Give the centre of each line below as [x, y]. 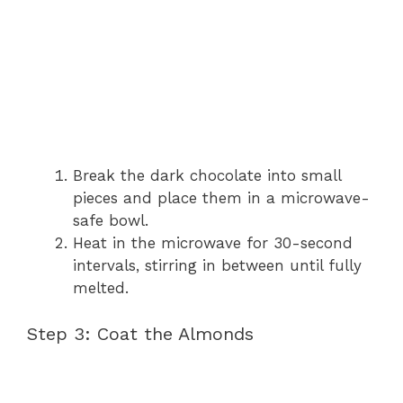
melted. [101, 288]
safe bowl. [111, 220]
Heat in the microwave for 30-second [213, 243]
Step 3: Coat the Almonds [140, 333]
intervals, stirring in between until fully [217, 265]
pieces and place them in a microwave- [221, 198]
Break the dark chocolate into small [207, 175]
